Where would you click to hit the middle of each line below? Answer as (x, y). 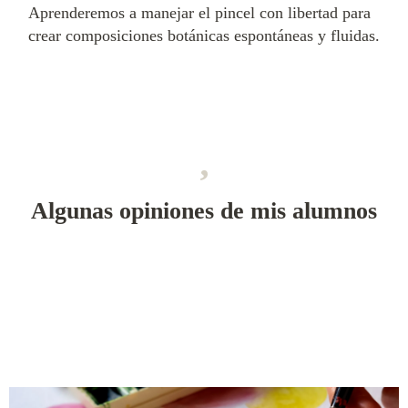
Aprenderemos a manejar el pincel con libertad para (199, 13)
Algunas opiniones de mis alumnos (204, 211)
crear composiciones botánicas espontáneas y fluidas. (204, 36)
